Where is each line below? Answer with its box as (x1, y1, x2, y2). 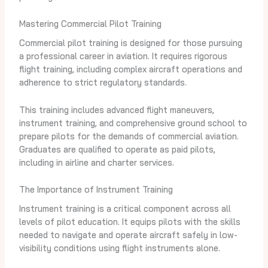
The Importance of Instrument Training (19, 184, 173, 196)
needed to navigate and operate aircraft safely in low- (19, 229, 237, 241)
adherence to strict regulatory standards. (19, 77, 187, 89)
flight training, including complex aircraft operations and (19, 63, 242, 75)
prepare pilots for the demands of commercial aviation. (19, 130, 239, 142)
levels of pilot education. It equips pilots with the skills (19, 216, 240, 228)
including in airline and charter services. (19, 156, 174, 168)
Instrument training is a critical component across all (19, 203, 231, 215)
